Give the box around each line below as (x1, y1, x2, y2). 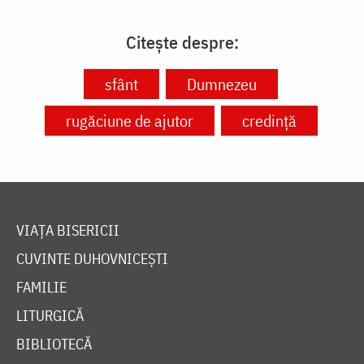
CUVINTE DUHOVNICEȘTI (16, 249, 168, 269)
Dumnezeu (187, 73, 257, 96)
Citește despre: (125, 30, 239, 54)
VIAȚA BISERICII (16, 221, 119, 240)
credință (241, 110, 297, 132)
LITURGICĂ (16, 306, 84, 326)
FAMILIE (16, 278, 67, 297)
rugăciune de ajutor (65, 110, 193, 132)
